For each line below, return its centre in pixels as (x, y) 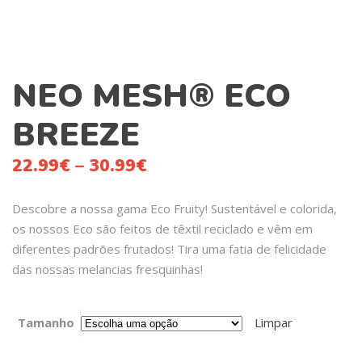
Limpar (274, 322)
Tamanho (46, 322)
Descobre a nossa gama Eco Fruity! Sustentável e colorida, (175, 208)
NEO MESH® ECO (152, 96)
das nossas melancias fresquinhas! (107, 269)
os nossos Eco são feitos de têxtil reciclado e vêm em (162, 228)
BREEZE (76, 135)
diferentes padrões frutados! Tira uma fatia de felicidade (169, 248)
